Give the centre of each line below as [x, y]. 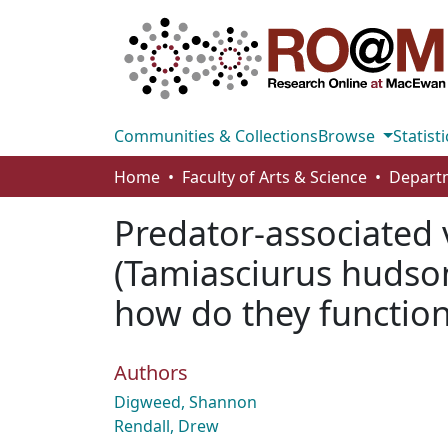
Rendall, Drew [166, 426]
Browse [348, 136]
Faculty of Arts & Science [274, 177]
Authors [151, 372]
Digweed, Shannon [185, 402]
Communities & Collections [216, 136]
